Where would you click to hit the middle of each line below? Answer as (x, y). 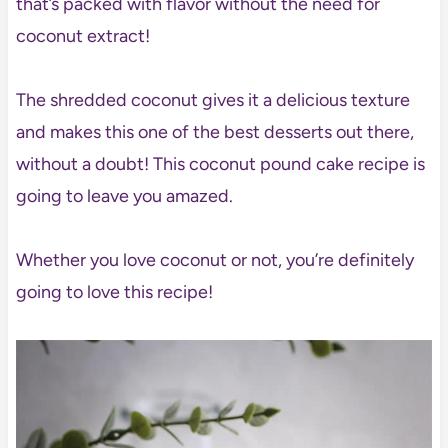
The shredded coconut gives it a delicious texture (212, 100)
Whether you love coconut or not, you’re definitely (214, 260)
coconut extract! (82, 36)
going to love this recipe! (114, 292)
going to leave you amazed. (124, 196)
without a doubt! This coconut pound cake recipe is (220, 164)
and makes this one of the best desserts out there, (214, 132)
